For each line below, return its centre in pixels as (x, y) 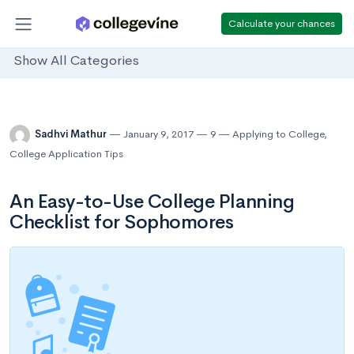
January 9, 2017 (158, 134)
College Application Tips (66, 154)
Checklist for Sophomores (122, 222)
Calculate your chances (282, 23)
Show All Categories (76, 61)
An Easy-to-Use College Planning (152, 201)
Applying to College (278, 134)
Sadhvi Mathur (72, 134)
